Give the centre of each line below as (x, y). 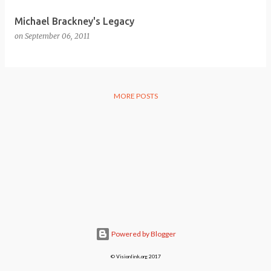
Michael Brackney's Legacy (74, 21)
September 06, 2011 (57, 36)
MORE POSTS (135, 96)
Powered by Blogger (143, 234)
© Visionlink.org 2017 (135, 256)
